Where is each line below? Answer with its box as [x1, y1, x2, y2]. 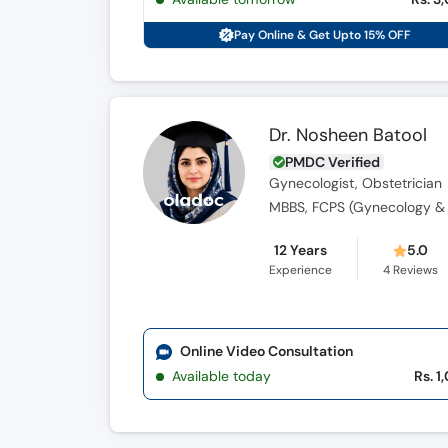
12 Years [274, 241, 328, 259]
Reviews [390, 262, 439, 278]
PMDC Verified [285, 153, 381, 171]
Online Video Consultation [179, 342, 353, 360]
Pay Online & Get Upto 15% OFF [234, 27, 412, 43]
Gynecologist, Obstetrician [269, 175, 443, 192]
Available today [172, 367, 271, 385]
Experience [269, 262, 333, 278]
